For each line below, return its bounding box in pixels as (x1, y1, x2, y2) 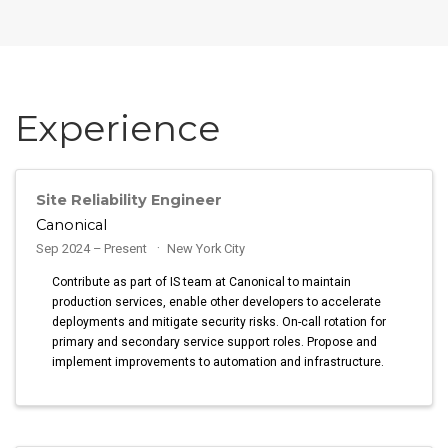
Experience (15, 105, 220, 150)
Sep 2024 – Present (36, 241, 151, 257)
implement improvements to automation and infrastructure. (52, 355, 385, 370)
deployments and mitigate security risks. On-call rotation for (52, 315, 387, 330)
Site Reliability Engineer (36, 191, 223, 210)
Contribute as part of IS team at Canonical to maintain (52, 275, 352, 290)
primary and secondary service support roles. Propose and (52, 335, 378, 350)
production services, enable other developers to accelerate (52, 295, 382, 310)
